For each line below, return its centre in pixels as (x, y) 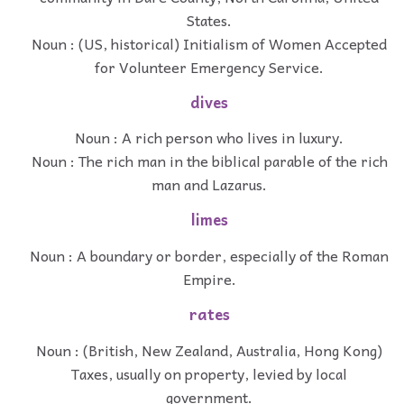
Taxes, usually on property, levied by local (209, 373)
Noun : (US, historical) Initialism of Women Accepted (209, 43)
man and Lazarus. (209, 184)
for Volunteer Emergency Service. (209, 66)
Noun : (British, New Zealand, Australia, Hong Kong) (209, 349)
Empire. (209, 279)
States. (209, 19)
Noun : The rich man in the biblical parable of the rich (209, 161)
